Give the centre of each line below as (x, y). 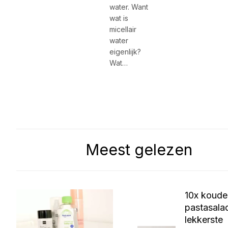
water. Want (129, 7)
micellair (123, 30)
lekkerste (204, 220)
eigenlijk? (125, 52)
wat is (119, 18)
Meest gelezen (139, 150)
